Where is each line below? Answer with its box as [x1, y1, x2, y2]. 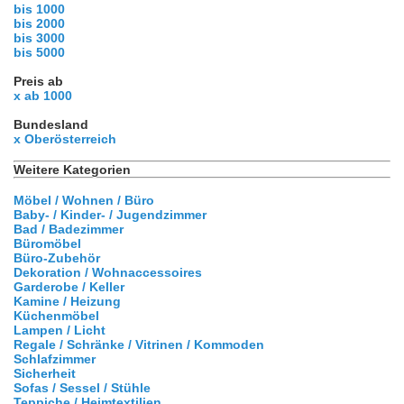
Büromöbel [14, 235, 81, 251]
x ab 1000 [14, 87, 72, 103]
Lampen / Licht [14, 322, 106, 337]
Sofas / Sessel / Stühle [14, 380, 151, 395]
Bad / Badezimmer [14, 221, 124, 236]
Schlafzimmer [14, 351, 96, 366]
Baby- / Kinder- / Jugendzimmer [14, 207, 207, 222]
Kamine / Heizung [14, 293, 121, 308]
